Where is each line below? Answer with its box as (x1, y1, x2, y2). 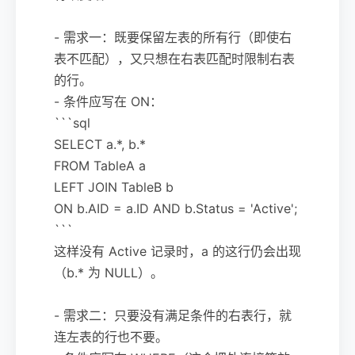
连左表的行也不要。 (54, 328, 168, 345)
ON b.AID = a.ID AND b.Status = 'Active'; (54, 200, 297, 216)
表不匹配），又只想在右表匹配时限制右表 (54, 50, 295, 67)
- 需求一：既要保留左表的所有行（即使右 (54, 29, 292, 45)
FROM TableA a (54, 157, 146, 174)
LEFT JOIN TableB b (54, 178, 174, 195)
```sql (54, 114, 90, 131)
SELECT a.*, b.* (54, 136, 146, 152)
